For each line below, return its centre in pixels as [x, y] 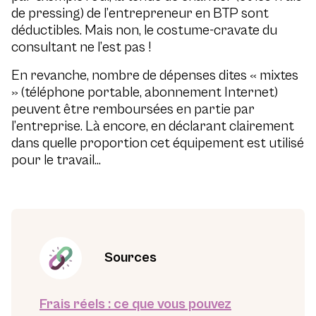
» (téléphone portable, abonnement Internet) [145, 93]
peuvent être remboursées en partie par [133, 110]
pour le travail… [56, 160]
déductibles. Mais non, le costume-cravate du [144, 31]
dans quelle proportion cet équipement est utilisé [158, 144]
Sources [130, 258]
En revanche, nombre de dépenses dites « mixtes [155, 76]
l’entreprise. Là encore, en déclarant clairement [153, 127]
